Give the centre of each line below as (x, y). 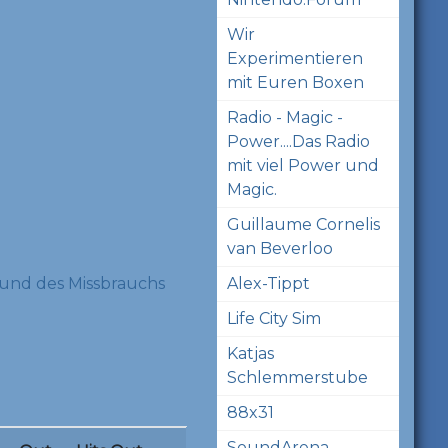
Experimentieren (294, 58)
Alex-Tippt (268, 283)
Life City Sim (273, 318)
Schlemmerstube (297, 377)
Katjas (250, 353)
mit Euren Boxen (295, 82)
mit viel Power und (302, 165)
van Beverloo (279, 248)
